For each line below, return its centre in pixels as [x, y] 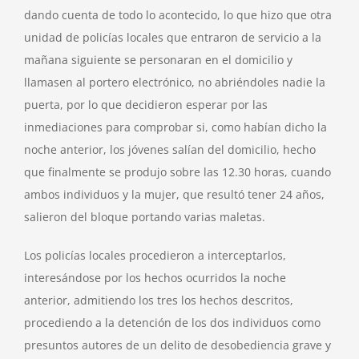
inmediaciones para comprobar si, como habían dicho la [175, 127]
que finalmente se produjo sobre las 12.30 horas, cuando [177, 171]
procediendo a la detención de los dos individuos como [172, 322]
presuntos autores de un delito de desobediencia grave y [177, 345]
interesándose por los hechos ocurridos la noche [155, 277]
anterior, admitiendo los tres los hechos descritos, [159, 300]
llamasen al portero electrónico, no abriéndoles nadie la [175, 82]
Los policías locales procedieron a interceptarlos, [155, 255]
